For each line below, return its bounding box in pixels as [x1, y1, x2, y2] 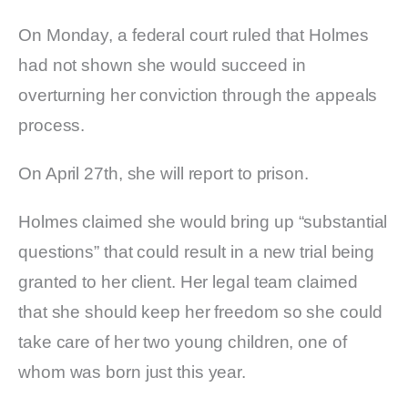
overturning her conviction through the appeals [18, 85, 378, 105]
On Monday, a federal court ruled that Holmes [18, 25, 369, 45]
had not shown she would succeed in [18, 55, 306, 75]
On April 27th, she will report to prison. [18, 163, 309, 183]
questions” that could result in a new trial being [18, 241, 375, 261]
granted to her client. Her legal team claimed [18, 271, 358, 291]
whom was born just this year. [18, 362, 247, 382]
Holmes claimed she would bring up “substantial [18, 211, 388, 231]
